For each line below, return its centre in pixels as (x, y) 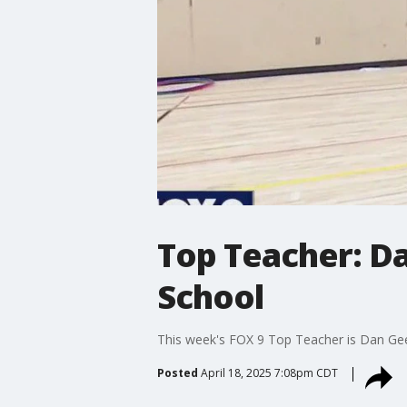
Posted (177, 372)
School (210, 296)
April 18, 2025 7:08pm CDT (269, 372)
